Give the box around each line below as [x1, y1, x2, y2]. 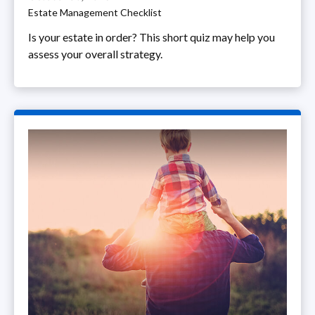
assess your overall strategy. [28, 47, 162, 61]
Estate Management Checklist [28, 6, 162, 19]
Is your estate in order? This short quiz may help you [28, 30, 275, 44]
